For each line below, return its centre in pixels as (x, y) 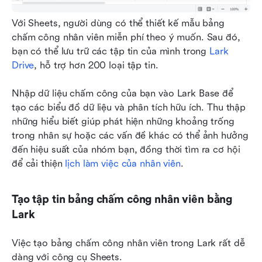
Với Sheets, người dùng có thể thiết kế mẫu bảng (118, 23)
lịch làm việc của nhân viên (123, 163)
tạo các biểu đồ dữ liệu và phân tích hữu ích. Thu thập (129, 107)
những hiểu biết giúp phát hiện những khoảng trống (123, 121)
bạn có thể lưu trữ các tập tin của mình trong (111, 51)
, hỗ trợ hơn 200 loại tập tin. (98, 65)
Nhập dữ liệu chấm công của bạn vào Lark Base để (123, 93)
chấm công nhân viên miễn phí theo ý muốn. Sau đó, (126, 37)
